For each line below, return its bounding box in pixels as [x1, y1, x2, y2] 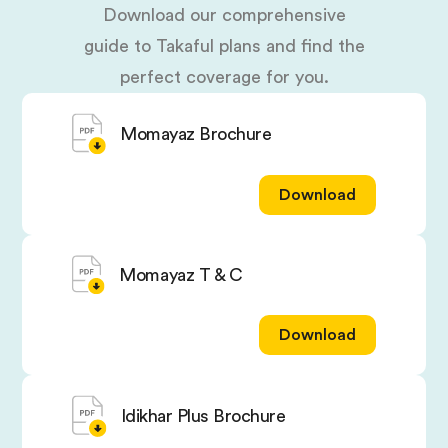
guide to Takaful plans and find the [83, 37, 365, 56]
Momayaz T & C [119, 265, 243, 284]
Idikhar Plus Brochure [120, 406, 286, 425]
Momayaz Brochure [120, 125, 272, 144]
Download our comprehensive [102, 6, 346, 25]
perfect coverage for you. [119, 68, 329, 87]
